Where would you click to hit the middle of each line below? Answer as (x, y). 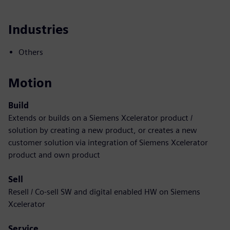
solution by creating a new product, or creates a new (103, 130)
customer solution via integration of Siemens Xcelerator (108, 142)
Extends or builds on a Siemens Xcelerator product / (100, 118)
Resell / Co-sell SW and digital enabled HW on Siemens (104, 192)
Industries (39, 30)
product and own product (54, 155)
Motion (30, 83)
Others (31, 52)
